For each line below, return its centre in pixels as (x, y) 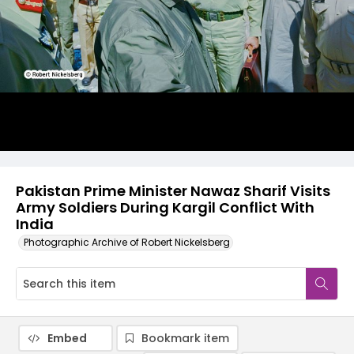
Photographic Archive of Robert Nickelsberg (127, 242)
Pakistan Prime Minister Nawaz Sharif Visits (173, 191)
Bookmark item (185, 338)
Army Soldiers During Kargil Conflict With (165, 207)
